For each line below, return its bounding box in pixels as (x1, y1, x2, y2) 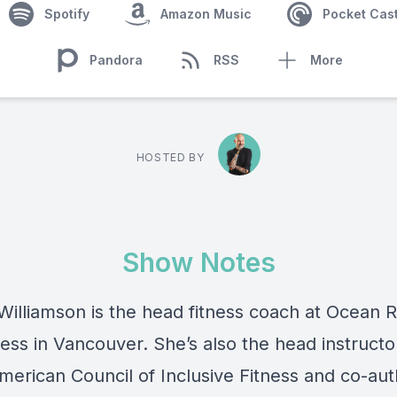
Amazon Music (160, 6, 252, 21)
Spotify (43, 6, 90, 21)
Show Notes (121, 246, 276, 278)
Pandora (90, 52, 143, 67)
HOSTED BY (136, 151, 205, 164)
